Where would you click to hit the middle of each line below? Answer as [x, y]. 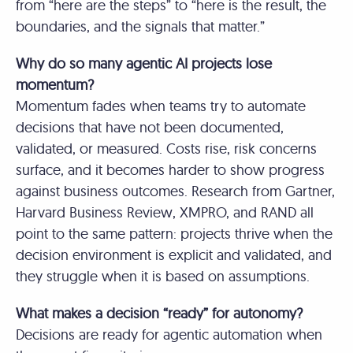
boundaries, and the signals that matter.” [142, 26]
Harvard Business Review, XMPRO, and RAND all [165, 212]
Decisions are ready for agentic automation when [169, 334]
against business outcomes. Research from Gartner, [175, 191]
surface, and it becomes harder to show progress [170, 169]
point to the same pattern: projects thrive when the [174, 233]
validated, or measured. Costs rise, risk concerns [166, 148]
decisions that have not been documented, [150, 127]
